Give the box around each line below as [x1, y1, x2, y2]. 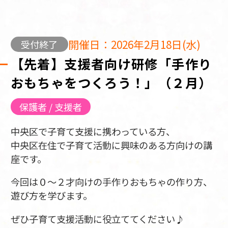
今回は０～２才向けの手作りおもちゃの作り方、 [10, 175, 212, 189]
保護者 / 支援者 [19, 100, 82, 113]
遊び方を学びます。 [10, 189, 92, 203]
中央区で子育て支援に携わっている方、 [10, 124, 175, 138]
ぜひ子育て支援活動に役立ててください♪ [10, 212, 184, 225]
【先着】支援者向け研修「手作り [10, 54, 212, 73]
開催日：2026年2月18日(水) [68, 36, 201, 52]
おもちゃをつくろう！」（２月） [10, 73, 212, 92]
